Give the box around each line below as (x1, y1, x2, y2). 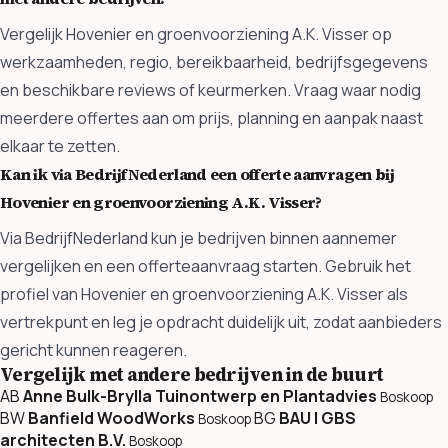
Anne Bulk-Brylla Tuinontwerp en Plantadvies (23, 384, 377, 407)
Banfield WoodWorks (28, 406, 195, 429)
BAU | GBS (279, 406, 356, 429)
